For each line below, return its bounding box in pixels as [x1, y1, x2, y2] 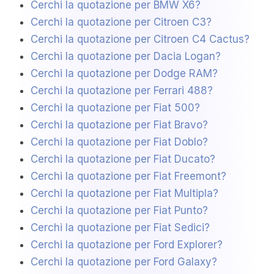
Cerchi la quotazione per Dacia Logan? [31, 50, 221, 63]
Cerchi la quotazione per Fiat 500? [31, 102, 200, 114]
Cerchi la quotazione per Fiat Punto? [31, 204, 208, 217]
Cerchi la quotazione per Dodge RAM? [31, 67, 218, 80]
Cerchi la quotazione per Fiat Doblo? [31, 136, 208, 149]
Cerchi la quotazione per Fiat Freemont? [31, 170, 226, 183]
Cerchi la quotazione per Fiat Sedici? [31, 221, 210, 234]
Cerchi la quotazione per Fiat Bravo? [31, 119, 208, 131]
